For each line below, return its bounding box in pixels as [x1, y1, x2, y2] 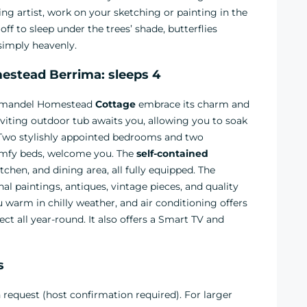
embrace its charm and [136, 98, 249, 110]
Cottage [95, 98, 136, 110]
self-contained [136, 147, 208, 160]
